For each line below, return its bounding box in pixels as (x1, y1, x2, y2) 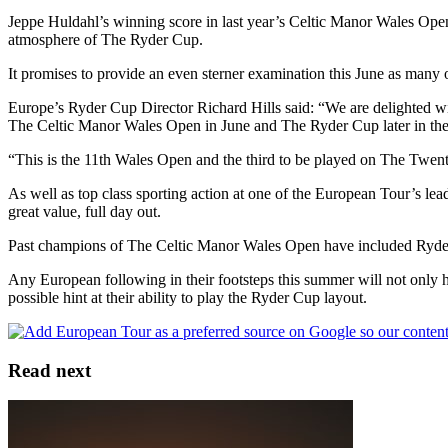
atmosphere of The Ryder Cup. (8, 30, 203, 48)
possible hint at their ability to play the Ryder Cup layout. (8, 288, 367, 306)
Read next (8, 359, 91, 381)
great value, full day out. (8, 202, 161, 220)
